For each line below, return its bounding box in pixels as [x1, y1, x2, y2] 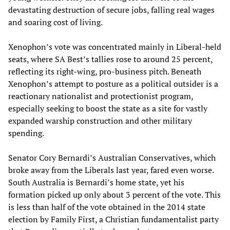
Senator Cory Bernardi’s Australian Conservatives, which [8, 151, 216, 163]
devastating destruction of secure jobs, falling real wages [8, 4, 215, 15]
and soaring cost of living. [8, 16, 103, 28]
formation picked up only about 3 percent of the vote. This [8, 188, 221, 200]
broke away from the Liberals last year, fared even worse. [8, 164, 214, 176]
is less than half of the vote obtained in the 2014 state [8, 201, 205, 213]
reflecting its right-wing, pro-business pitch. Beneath [8, 65, 201, 77]
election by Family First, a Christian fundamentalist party [8, 213, 219, 225]
